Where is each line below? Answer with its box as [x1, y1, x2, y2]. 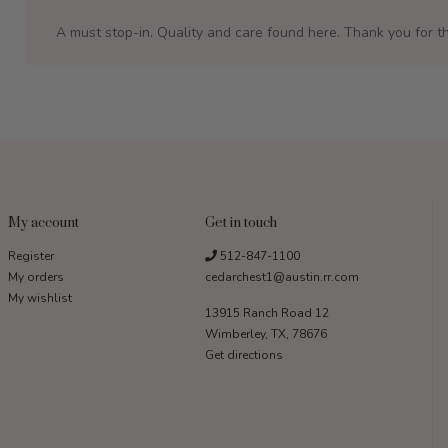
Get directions [205, 346, 283, 363]
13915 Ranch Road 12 [205, 304, 329, 321]
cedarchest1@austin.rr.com [205, 268, 359, 285]
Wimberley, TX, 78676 [205, 325, 327, 342]
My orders [8, 268, 64, 285]
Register [8, 247, 54, 264]
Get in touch [205, 213, 277, 232]
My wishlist [8, 289, 72, 306]
